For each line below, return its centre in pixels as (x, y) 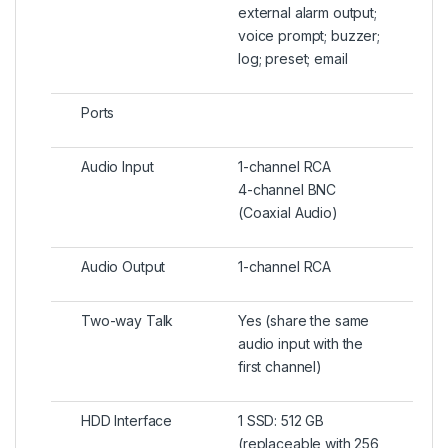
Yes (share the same (304, 321)
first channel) (280, 367)
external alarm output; (307, 13)
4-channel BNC (287, 190)
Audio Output (123, 267)
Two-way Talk (127, 321)
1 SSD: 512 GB (281, 421)
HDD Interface (127, 421)
